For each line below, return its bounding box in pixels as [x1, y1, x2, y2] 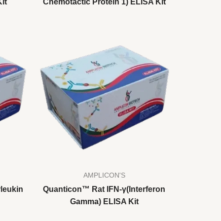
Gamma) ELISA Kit [70, 197, 139, 206]
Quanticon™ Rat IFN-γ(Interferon [43, 184, 165, 193]
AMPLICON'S [83, 171, 125, 179]
